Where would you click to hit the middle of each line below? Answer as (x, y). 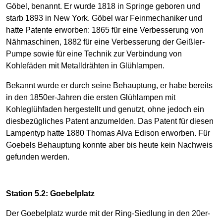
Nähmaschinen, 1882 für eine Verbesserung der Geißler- (105, 42)
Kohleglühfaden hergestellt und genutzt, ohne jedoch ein (105, 110)
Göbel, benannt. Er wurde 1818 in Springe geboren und (103, 6)
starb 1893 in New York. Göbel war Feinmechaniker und (104, 18)
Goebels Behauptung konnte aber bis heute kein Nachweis (109, 145)
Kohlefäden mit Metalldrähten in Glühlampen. (85, 66)
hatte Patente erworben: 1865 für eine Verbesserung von (105, 30)
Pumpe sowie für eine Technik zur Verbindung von (94, 54)
